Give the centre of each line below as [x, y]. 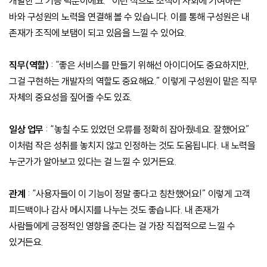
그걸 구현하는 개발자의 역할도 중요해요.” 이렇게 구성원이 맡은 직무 [133, 81]
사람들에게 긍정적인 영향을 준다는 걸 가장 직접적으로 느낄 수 [122, 226]
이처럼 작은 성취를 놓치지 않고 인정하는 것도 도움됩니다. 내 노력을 [132, 145]
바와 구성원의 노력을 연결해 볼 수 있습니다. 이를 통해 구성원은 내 [129, 16]
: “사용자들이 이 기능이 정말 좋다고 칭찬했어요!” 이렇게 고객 [138, 193]
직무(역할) [30, 65]
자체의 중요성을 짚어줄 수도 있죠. [71, 97]
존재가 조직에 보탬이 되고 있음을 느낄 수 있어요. [98, 32]
